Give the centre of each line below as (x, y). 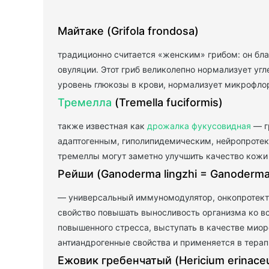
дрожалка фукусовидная (199, 126)
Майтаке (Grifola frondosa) (128, 31)
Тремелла (85, 103)
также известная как (102, 126)
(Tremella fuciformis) (167, 103)
